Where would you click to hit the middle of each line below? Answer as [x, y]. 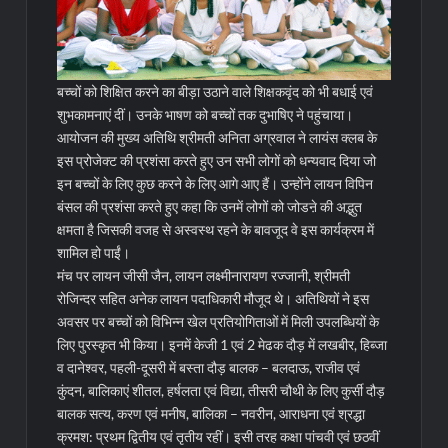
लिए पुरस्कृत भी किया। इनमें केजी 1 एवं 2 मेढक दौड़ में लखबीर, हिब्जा [222, 345]
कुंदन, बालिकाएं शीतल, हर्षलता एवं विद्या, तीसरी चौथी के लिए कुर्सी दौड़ [221, 391]
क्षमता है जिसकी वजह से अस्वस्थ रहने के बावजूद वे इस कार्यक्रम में [216, 230]
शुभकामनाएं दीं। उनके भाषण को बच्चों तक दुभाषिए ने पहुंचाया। [205, 115]
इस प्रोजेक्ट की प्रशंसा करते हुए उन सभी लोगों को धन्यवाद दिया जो [217, 161]
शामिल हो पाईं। [94, 253]
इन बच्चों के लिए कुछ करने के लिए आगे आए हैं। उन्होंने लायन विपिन [215, 184]
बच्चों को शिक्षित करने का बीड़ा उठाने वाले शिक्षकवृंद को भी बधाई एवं [215, 92]
